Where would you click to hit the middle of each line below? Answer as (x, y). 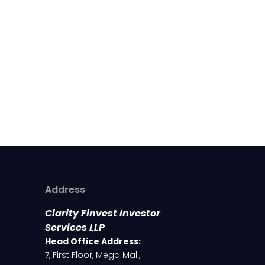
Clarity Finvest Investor (103, 214)
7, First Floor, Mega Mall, (93, 255)
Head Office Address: (93, 242)
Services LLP (75, 228)
